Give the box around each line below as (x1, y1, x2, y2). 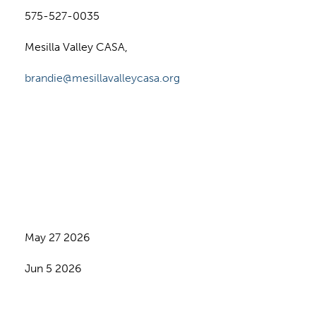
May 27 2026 (25, 231, 90, 244)
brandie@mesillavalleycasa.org (25, 71, 180, 85)
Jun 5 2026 (25, 262, 82, 275)
